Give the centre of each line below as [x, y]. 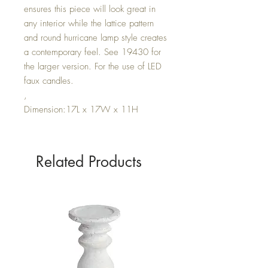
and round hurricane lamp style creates [95, 37]
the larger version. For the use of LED [93, 66]
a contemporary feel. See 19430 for [92, 52]
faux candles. [49, 80]
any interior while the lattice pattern [89, 23]
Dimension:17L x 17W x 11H [81, 109]
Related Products [89, 161]
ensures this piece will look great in [90, 9]
